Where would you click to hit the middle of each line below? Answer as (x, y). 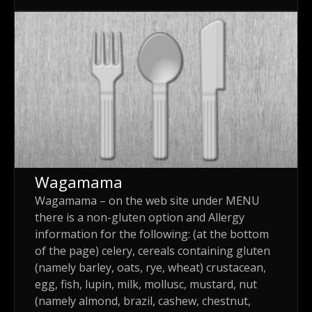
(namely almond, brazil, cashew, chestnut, (143, 301)
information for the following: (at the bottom (152, 234)
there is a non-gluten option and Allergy (140, 217)
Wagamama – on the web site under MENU (147, 200)
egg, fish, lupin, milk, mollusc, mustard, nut (146, 284)
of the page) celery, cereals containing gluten (153, 250)
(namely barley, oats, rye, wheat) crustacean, (150, 267)
